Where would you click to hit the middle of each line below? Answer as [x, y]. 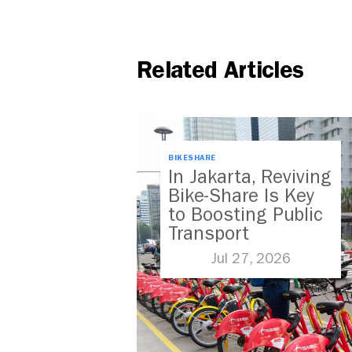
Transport [209, 234]
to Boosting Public [246, 215]
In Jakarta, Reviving [250, 177]
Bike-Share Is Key [241, 196]
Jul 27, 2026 [251, 259]
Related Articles [220, 70]
